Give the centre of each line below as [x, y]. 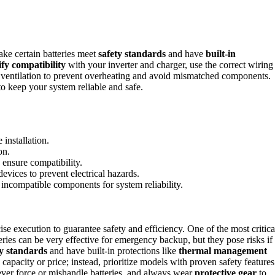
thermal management [223, 250]
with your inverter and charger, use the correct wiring [169, 64]
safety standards [132, 53]
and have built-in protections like [113, 250]
